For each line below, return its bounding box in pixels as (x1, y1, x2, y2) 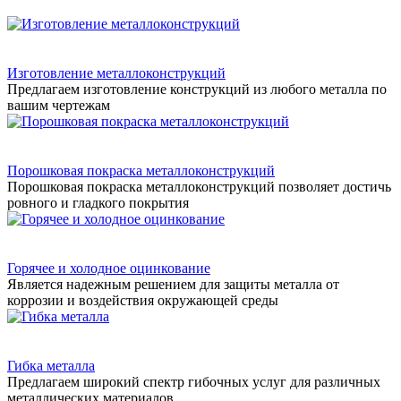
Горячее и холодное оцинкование (7, 260, 210, 276)
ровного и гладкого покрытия (7, 194, 189, 210)
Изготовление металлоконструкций (7, 64, 226, 81)
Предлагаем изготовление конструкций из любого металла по (7, 81, 387, 97)
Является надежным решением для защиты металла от (7, 276, 339, 292)
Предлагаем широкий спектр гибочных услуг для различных (7, 373, 380, 389)
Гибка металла (7, 357, 95, 373)
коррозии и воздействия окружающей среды (7, 292, 278, 308)
